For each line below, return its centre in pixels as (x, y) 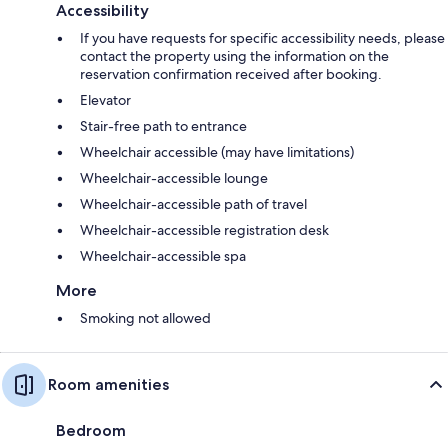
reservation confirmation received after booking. (231, 73)
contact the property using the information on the (234, 55)
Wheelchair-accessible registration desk (204, 229)
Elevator (105, 99)
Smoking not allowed (145, 317)
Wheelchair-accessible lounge (174, 177)
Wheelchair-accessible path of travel (193, 203)
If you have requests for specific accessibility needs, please (262, 37)
